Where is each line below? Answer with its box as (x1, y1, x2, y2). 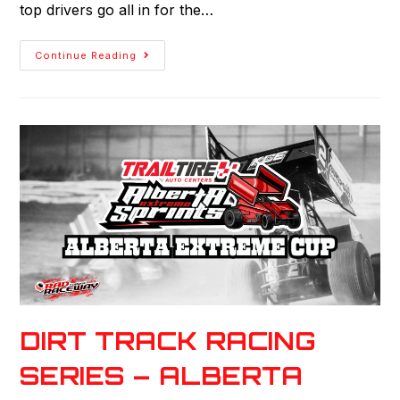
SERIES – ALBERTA (20, 359, 304, 391)
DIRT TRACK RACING (20, 324, 317, 356)
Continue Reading (35, 49, 137, 62)
